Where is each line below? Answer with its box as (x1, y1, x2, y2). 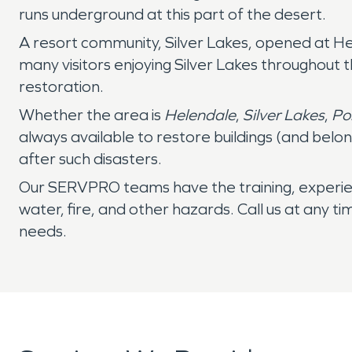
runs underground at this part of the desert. (19, 5, 332, 24)
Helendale (164, 105, 236, 124)
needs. (19, 222, 67, 240)
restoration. (19, 77, 104, 96)
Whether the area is (19, 105, 164, 124)
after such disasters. (19, 149, 165, 168)
